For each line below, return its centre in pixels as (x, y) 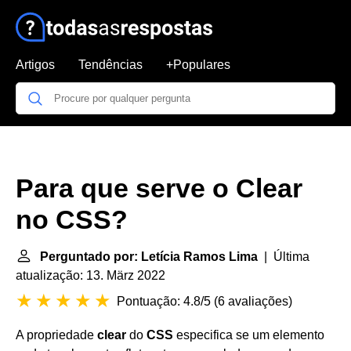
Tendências (110, 65)
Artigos (35, 65)
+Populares (198, 65)
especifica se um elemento (249, 335)
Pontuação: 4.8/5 (164, 301)
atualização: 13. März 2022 (90, 275)
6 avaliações (253, 301)
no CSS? (72, 220)
